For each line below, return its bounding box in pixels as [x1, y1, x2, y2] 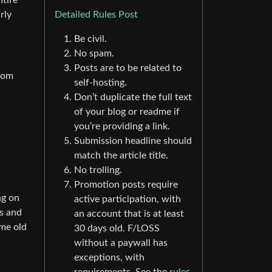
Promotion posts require [74, 180, 178, 190]
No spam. [74, 49, 114, 59]
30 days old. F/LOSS [74, 223, 160, 234]
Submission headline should [74, 136, 192, 146]
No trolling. [74, 165, 122, 175]
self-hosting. [74, 78, 127, 88]
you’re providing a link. [74, 121, 170, 132]
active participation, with [74, 194, 181, 205]
